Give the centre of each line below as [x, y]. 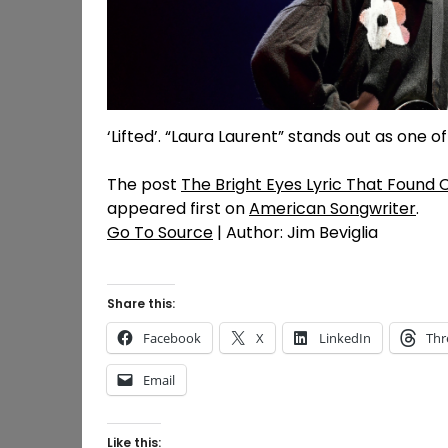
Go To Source [160, 232]
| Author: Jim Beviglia [295, 232]
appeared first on [178, 208]
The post [144, 184]
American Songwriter [332, 208]
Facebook [172, 337]
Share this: [141, 303]
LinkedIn [345, 337]
